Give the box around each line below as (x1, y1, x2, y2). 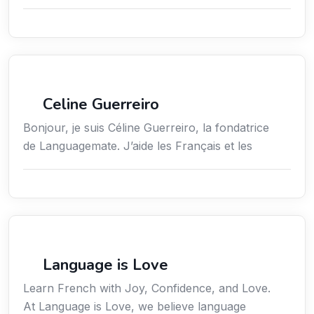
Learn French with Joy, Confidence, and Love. (23, 281, 271, 296)
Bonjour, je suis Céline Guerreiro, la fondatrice (23, 121, 269, 135)
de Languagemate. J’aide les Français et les (23, 139, 252, 153)
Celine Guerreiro (43, 94, 159, 116)
